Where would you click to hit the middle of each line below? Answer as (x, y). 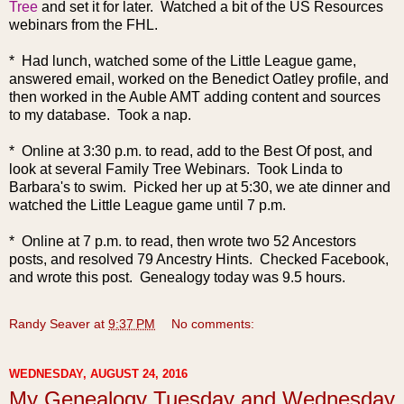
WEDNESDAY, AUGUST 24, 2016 (98, 374)
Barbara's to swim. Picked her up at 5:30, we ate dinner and (200, 187)
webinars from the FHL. (87, 24)
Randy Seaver (50, 323)
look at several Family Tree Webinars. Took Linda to (176, 169)
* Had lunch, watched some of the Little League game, (183, 60)
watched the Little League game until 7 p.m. (147, 205)
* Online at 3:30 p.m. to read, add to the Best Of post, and (191, 151)
